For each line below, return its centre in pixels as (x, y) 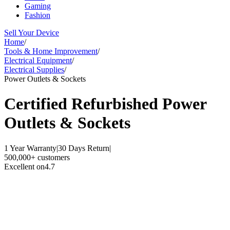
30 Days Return (84, 148)
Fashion (37, 15)
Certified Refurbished (83, 104)
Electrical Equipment (38, 60)
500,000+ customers (37, 157)
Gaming (38, 6)
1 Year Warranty (30, 148)
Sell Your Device (32, 33)
